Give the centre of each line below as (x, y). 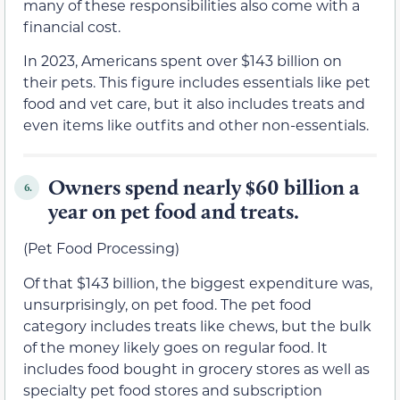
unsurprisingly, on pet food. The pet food (167, 304)
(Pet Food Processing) (101, 248)
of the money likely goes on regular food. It (175, 346)
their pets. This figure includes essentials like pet (197, 82)
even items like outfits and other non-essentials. (196, 125)
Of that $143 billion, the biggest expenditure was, (198, 282)
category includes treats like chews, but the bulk (197, 325)
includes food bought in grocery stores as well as (196, 368)
